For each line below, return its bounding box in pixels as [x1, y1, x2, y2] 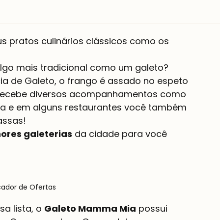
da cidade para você [72, 128, 169, 140]
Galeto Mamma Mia [44, 202, 136, 215]
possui [136, 202, 170, 215]
